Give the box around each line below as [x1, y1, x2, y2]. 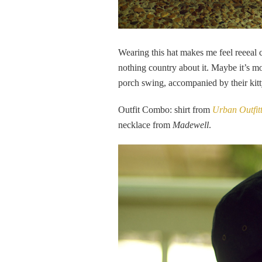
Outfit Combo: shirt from [118, 105, 212, 115]
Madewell [173, 120, 209, 130]
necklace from [118, 120, 173, 130]
